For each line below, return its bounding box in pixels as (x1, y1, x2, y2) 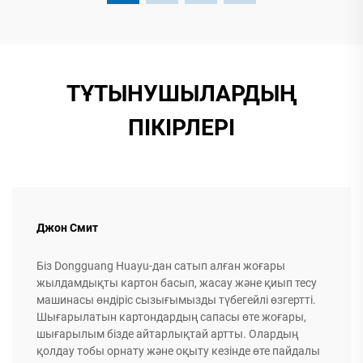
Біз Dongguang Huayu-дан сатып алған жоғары (36, 258, 285, 272)
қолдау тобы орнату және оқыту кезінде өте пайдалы (36, 344, 320, 357)
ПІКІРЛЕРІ (128, 113, 235, 141)
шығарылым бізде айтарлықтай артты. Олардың (36, 327, 298, 340)
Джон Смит (36, 220, 98, 234)
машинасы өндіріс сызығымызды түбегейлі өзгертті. (36, 293, 316, 306)
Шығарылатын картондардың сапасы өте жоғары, (36, 310, 306, 323)
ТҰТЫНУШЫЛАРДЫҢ (66, 79, 297, 107)
